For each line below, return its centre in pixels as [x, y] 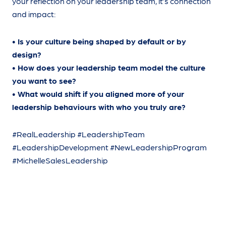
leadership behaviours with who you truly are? [99, 107]
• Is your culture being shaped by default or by [99, 41]
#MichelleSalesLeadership [60, 160]
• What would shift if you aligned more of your [98, 94]
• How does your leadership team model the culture [109, 67]
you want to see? [44, 80]
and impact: [34, 14]
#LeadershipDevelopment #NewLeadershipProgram [109, 147]
